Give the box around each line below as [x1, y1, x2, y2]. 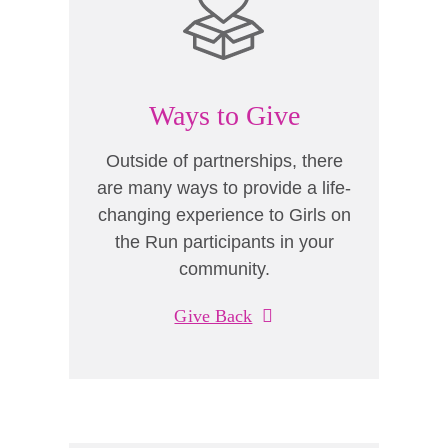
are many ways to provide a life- [97, 178, 351, 198]
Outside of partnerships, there [105, 151, 343, 171]
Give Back [174, 306, 253, 326]
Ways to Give [148, 100, 300, 131]
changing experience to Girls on [97, 205, 351, 225]
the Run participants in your [114, 232, 334, 252]
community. [178, 259, 270, 279]
